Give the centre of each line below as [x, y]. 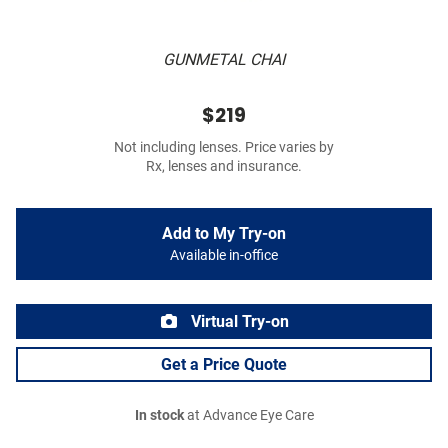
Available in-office [224, 256]
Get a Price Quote [224, 365]
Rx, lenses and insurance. [224, 167]
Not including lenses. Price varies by [224, 148]
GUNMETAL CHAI [224, 60]
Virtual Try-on [238, 322]
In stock [159, 416]
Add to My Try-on [224, 234]
